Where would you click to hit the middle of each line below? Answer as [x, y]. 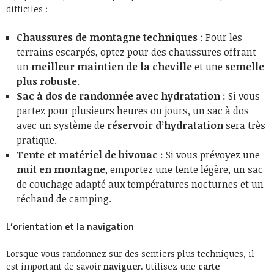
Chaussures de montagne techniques [107, 37]
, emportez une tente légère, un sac [184, 169]
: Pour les [220, 37]
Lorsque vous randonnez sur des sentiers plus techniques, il [130, 253]
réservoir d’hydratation [165, 125]
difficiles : [27, 9]
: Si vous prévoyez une [209, 154]
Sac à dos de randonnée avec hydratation [118, 96]
